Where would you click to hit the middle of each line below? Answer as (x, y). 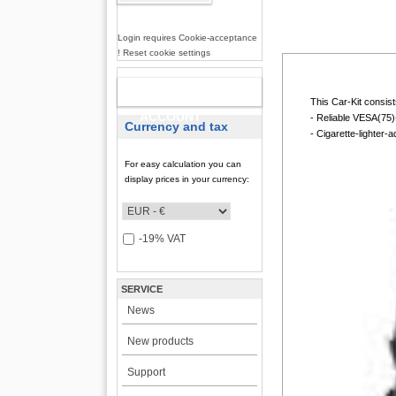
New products (160, 341)
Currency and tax (177, 126)
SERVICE (142, 289)
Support (146, 372)
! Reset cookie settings (164, 53)
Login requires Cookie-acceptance (187, 38)
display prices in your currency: (187, 179)
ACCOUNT (171, 117)
